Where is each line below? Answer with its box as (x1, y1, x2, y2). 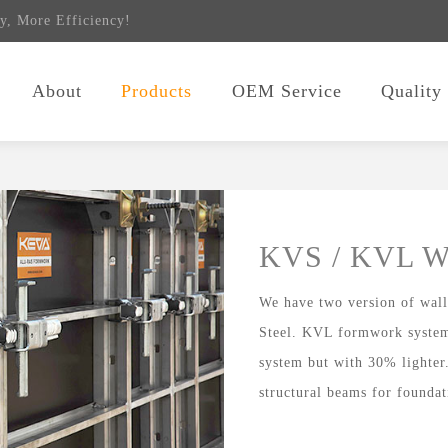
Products (121, 81, 192, 101)
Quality (381, 81, 442, 101)
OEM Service (231, 81, 342, 101)
